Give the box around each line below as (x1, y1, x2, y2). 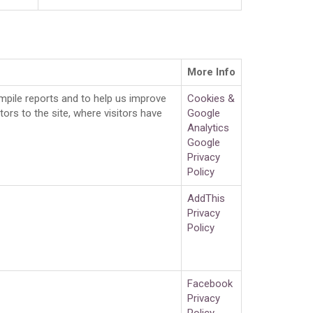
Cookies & (187, 92, 235, 105)
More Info (187, 66, 235, 79)
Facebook (187, 277, 233, 291)
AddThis (187, 192, 225, 205)
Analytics (187, 122, 229, 135)
